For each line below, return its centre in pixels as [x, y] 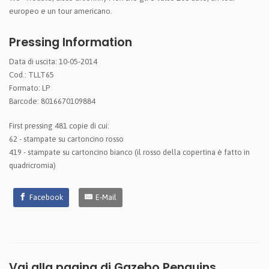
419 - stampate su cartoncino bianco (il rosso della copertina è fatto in [129, 153]
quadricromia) [32, 166]
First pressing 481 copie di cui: [59, 126]
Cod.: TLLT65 [32, 74]
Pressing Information [71, 43]
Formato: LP [29, 88]
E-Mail [106, 198]
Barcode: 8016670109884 [52, 101]
